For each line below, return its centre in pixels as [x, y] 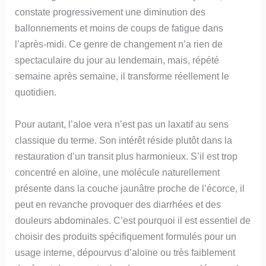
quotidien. [36, 92]
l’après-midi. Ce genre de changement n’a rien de [119, 44]
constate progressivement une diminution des [110, 12]
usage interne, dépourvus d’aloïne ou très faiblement [125, 252]
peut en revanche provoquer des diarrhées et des [118, 204]
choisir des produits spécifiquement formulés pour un [126, 236]
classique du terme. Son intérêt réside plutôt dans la [124, 140]
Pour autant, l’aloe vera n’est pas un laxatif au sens [122, 124]
